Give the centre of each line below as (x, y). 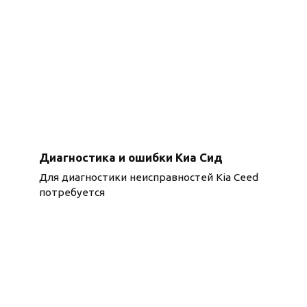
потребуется (72, 193)
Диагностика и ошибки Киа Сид (131, 157)
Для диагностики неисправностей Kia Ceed (148, 177)
